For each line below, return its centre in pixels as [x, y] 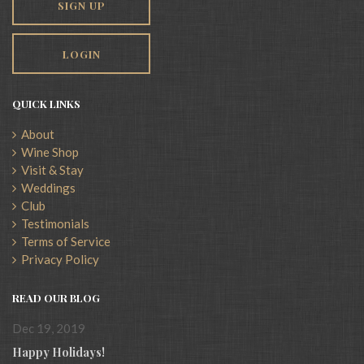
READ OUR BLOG [56, 298]
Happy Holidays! [58, 352]
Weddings [46, 188]
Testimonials [53, 223]
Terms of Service [63, 241]
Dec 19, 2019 [49, 328]
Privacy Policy [58, 259]
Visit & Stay [50, 170]
